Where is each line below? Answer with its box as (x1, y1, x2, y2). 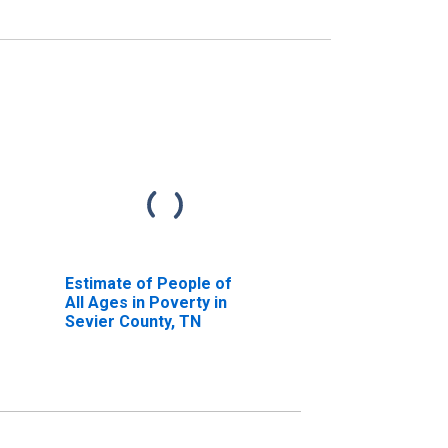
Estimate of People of (64, 273, 232, 293)
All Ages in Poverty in (64, 292, 227, 312)
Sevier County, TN (64, 311, 201, 331)
